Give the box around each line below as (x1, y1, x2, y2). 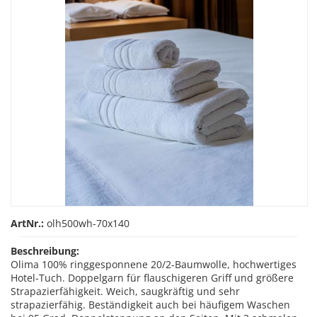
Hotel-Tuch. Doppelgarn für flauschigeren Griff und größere (11, 271, 294, 284)
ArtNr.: (11, 217, 44, 230)
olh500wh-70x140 (47, 217, 129, 230)
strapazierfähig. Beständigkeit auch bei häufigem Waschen (11, 298, 290, 311)
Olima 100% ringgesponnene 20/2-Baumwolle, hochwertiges (11, 258, 296, 271)
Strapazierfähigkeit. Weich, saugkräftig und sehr (11, 284, 240, 298)
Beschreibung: (11, 244, 79, 258)
